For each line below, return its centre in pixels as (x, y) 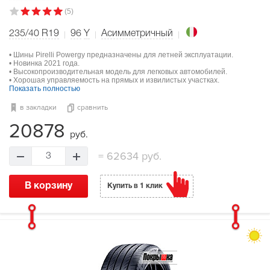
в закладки (38, 107)
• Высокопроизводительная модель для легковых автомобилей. (118, 71)
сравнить (93, 107)
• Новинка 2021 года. (44, 63)
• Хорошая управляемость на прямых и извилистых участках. (114, 80)
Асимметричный (137, 33)
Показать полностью (45, 88)
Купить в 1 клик (135, 186)
